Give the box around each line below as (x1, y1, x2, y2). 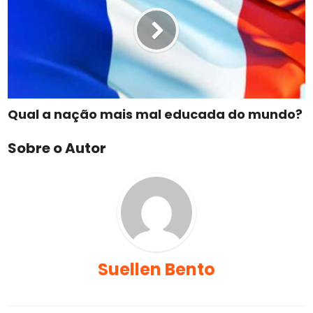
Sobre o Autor (8, 138, 107, 158)
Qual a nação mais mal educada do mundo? (8, 105, 303, 123)
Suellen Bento (98, 257, 215, 281)
